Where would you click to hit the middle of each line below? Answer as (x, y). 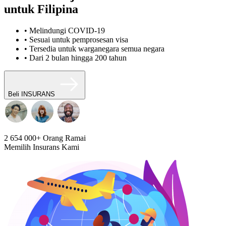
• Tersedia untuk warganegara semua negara (94, 48)
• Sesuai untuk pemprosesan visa (76, 39)
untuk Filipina (41, 9)
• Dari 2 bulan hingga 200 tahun (75, 58)
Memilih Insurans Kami (42, 147)
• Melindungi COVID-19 (65, 30)
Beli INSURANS (32, 94)
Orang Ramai (63, 138)
